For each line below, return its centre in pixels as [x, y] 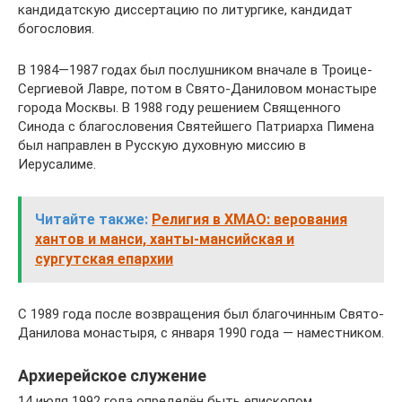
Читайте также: [92, 219]
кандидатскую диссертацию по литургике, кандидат [185, 10]
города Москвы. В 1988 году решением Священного [179, 108]
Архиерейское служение [112, 376]
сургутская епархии [104, 259]
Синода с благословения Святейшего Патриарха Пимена [196, 127]
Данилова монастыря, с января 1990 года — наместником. [201, 333]
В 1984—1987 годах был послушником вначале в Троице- [195, 70]
